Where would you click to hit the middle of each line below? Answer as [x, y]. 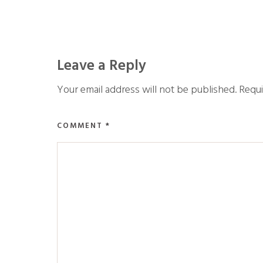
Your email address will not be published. [147, 90]
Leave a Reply [102, 66]
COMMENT [81, 126]
